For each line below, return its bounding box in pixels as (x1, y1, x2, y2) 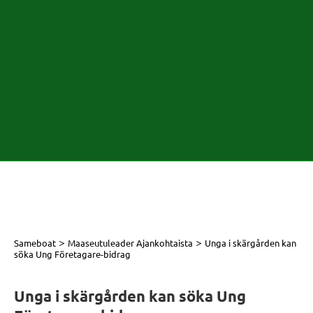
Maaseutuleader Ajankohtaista (68, 237, 193, 249)
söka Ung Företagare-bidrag (14, 248, 131, 260)
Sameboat (14, 237, 56, 249)
